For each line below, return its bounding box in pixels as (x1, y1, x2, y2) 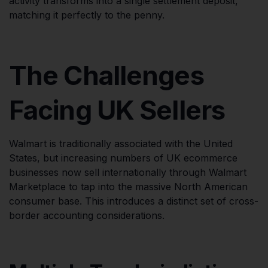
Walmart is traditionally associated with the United (9, 137, 233, 150)
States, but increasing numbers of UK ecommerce (9, 151, 237, 164)
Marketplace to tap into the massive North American (9, 180, 248, 193)
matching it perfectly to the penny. (9, 8, 165, 21)
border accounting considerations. (9, 209, 165, 221)
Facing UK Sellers (9, 93, 226, 126)
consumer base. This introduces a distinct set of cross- (9, 194, 258, 207)
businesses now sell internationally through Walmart (9, 166, 246, 178)
